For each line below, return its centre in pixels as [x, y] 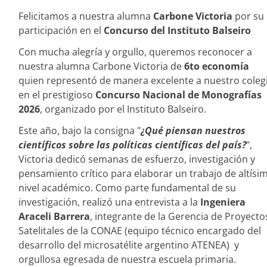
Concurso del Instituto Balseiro [177, 30]
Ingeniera [223, 202]
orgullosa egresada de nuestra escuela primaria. [127, 259]
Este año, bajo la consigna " [80, 131]
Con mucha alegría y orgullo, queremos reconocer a [135, 52]
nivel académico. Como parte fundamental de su [127, 188]
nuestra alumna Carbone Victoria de [100, 66]
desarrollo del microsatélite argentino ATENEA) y [129, 245]
